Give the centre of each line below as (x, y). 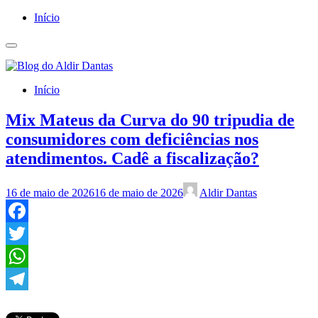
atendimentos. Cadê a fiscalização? (132, 158)
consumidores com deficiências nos (132, 139)
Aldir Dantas (228, 192)
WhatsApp (30, 278)
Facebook (28, 233)
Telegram (27, 301)
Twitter (22, 256)
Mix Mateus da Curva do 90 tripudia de (150, 120)
